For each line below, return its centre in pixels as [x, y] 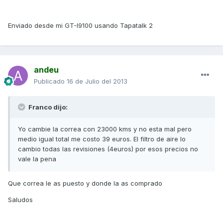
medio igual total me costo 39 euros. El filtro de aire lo [102, 139]
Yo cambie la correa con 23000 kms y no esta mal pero [105, 129]
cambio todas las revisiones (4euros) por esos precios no [108, 149]
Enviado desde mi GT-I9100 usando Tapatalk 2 [80, 26]
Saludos [20, 200]
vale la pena [37, 159]
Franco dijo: [47, 107]
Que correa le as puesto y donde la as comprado [85, 183]
